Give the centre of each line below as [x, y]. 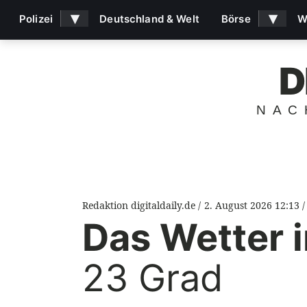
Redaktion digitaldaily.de [140, 206]
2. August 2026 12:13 [252, 206]
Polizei [36, 19]
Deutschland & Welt [149, 19]
